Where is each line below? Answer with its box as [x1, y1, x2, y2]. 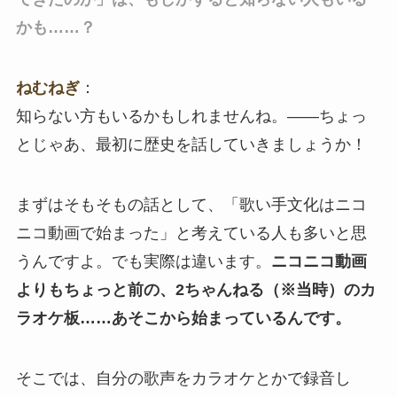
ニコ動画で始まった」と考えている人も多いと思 [15, 223, 367, 242]
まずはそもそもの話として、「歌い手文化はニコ [15, 195, 367, 214]
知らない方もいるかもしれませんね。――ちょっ [15, 106, 367, 125]
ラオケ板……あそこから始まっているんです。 [15, 308, 351, 327]
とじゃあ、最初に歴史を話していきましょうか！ [15, 135, 367, 153]
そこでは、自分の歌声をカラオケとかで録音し [15, 369, 351, 387]
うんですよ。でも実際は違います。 [15, 252, 271, 270]
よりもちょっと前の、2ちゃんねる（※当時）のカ [15, 280, 376, 299]
